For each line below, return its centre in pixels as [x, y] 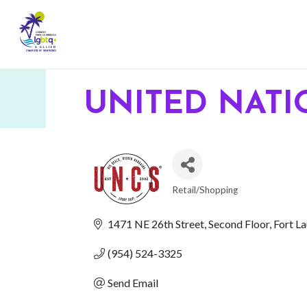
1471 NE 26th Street [156, 224]
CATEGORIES [217, 200]
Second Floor [239, 224]
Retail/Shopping [205, 190]
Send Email [133, 283]
